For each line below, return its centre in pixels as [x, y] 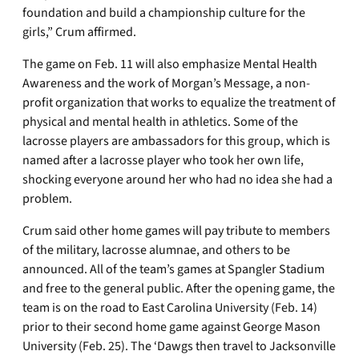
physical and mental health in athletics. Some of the [160, 122]
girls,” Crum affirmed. [79, 32]
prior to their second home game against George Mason [171, 327]
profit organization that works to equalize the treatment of [179, 103]
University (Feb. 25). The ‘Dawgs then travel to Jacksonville [179, 347]
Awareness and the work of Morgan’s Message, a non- [166, 84]
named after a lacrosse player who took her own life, [163, 161]
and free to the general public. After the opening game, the [179, 289]
